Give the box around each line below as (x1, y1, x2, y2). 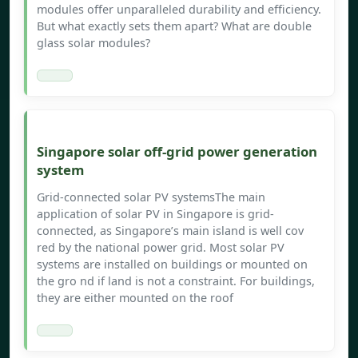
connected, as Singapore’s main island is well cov (37, 223, 304, 239)
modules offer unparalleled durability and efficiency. (37, 2, 321, 18)
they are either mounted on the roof (37, 290, 233, 306)
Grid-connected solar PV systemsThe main (37, 189, 265, 205)
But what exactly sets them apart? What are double (37, 18, 312, 34)
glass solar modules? (37, 35, 150, 51)
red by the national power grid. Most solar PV (37, 240, 284, 256)
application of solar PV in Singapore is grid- (37, 206, 274, 222)
